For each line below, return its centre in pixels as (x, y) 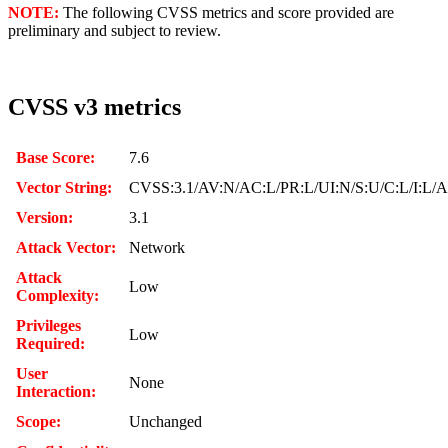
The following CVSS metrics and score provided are (226, 13)
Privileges (48, 325)
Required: (50, 343)
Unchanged (165, 421)
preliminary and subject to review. (114, 31)
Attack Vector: (66, 247)
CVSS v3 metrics (94, 106)
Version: (44, 217)
